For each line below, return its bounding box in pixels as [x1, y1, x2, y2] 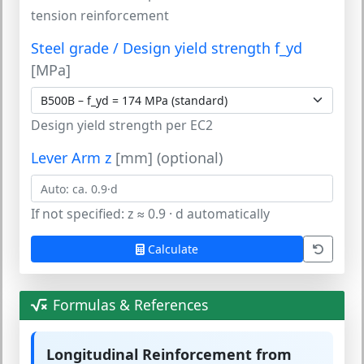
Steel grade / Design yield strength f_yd [31, 37, 302, 58]
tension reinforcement [31, 6, 169, 24]
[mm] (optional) [115, 148, 223, 168]
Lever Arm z [31, 148, 115, 168]
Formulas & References [53, 295, 208, 315]
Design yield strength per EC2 [31, 116, 213, 135]
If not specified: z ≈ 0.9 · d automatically [31, 204, 270, 223]
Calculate [147, 241, 198, 257]
